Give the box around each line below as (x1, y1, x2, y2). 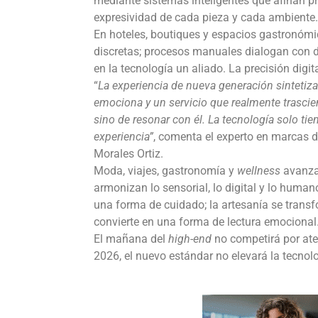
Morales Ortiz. (94, 146, 163, 160)
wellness (237, 163, 283, 177)
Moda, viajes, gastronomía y (94, 163, 237, 177)
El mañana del (94, 231, 168, 246)
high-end (168, 231, 214, 246)
